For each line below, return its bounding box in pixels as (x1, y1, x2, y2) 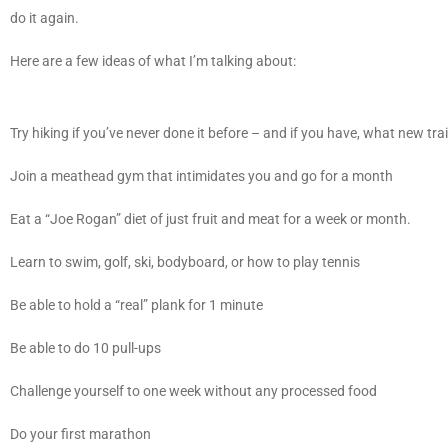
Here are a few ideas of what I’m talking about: (10, 53, 299, 70)
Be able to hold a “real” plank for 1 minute (10, 297, 266, 314)
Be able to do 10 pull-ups (10, 340, 164, 357)
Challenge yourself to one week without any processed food (10, 383, 380, 400)
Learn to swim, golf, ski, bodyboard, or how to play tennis (10, 254, 363, 271)
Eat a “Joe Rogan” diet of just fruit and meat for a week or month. (10, 211, 414, 228)
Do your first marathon (10, 426, 154, 443)
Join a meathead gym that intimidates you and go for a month (10, 168, 396, 185)
